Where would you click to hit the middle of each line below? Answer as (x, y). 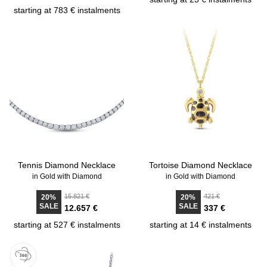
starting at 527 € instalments (67, 225)
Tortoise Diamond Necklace (200, 165)
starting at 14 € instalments (200, 225)
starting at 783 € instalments (67, 10)
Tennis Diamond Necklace (67, 165)
